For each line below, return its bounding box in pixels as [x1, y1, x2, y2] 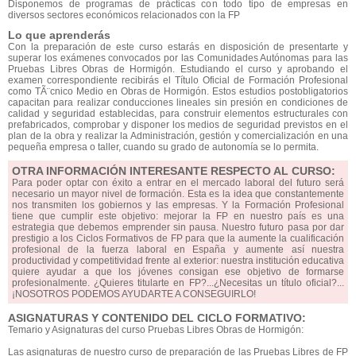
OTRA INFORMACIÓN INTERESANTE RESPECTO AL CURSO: [12, 164, 335, 177]
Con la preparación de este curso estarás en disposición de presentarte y [8, 41, 348, 52]
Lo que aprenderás [8, 29, 110, 41]
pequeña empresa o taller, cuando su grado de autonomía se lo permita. [8, 141, 319, 153]
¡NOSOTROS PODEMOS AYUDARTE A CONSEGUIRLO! [12, 288, 256, 300]
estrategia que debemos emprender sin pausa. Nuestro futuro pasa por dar [12, 222, 344, 233]
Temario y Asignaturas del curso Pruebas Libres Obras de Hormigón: [8, 324, 304, 335]
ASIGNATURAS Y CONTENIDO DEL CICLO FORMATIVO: [8, 311, 306, 324]
